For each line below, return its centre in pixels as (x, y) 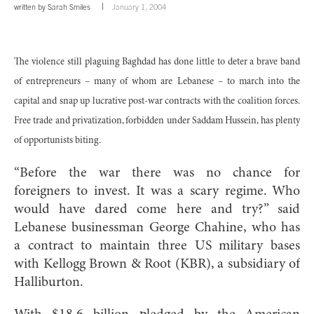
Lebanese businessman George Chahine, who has (157, 227)
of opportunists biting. (57, 141)
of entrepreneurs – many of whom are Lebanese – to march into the (157, 82)
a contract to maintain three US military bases (157, 246)
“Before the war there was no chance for (157, 173)
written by (31, 7)
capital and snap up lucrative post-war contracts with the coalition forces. (157, 101)
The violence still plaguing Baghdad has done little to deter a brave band (157, 62)
